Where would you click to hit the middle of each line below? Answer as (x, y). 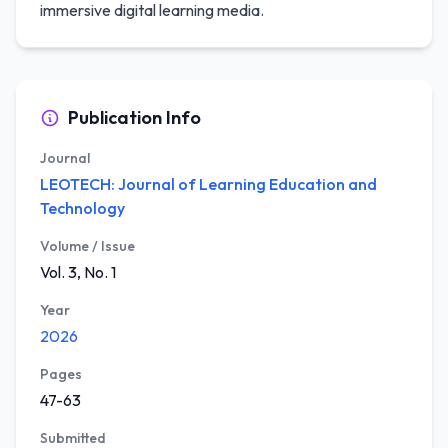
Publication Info (134, 117)
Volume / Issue (87, 246)
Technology (82, 208)
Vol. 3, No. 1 (78, 272)
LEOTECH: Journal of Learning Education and (208, 184)
